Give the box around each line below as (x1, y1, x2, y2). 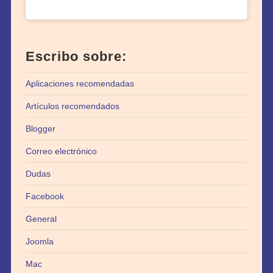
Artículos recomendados (25, 101, 119, 111)
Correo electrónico (25, 146, 97, 156)
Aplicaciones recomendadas (25, 78, 134, 88)
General (25, 213, 57, 224)
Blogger (25, 123, 55, 133)
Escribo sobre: (25, 48, 127, 64)
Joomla (25, 236, 54, 246)
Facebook (25, 191, 64, 201)
